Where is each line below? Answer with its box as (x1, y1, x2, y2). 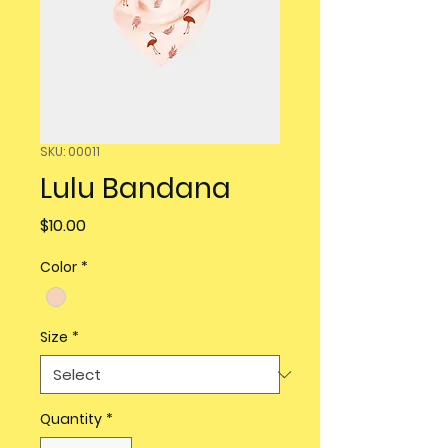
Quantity (40, 409, 102, 430)
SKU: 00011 (40, 143, 100, 160)
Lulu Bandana (40, 169, 231, 208)
